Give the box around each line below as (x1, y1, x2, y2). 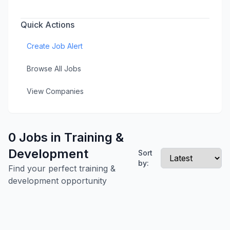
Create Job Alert (27, 42, 83, 50)
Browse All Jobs (27, 64, 81, 73)
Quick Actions (21, 20, 74, 30)
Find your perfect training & (8, 163, 116, 174)
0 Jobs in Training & (8, 130, 124, 145)
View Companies (27, 87, 84, 95)
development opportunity (8, 176, 107, 186)
